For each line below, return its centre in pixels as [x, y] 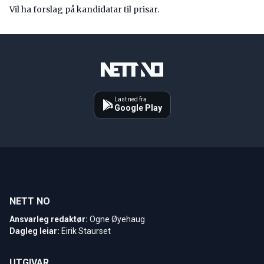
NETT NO [30, 201]
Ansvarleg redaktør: [49, 219]
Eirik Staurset [86, 231]
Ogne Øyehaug [117, 219]
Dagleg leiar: [34, 231]
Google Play [138, 108]
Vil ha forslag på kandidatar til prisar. [84, 9]
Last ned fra [130, 99]
